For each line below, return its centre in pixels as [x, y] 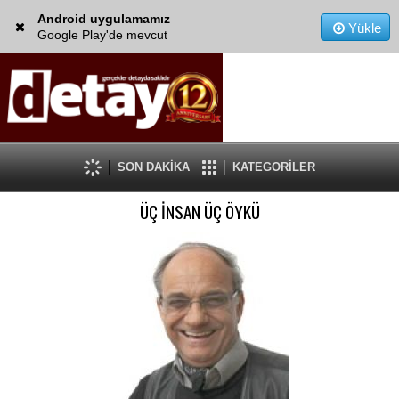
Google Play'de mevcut [102, 35]
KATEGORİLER [274, 167]
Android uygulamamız [103, 19]
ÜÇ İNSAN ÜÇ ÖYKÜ [199, 212]
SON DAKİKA [154, 167]
